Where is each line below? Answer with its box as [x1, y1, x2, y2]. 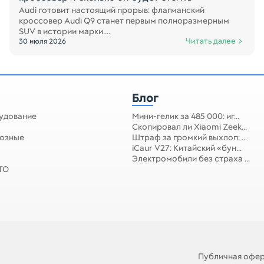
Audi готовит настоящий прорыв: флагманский [19, 5, 204, 15]
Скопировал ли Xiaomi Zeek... [132, 121, 247, 132]
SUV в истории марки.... [19, 26, 110, 37]
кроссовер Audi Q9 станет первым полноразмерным [19, 15, 229, 26]
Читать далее [186, 36, 236, 46]
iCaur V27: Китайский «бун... [132, 143, 242, 153]
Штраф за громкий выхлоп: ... [132, 132, 247, 143]
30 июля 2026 [19, 37, 66, 46]
